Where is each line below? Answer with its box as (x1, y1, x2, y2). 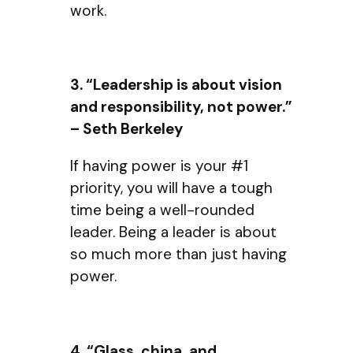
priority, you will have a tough (70, 178, 273, 199)
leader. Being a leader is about (70, 222, 277, 243)
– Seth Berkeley (70, 119, 183, 139)
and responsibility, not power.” (70, 97, 292, 117)
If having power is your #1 (70, 156, 248, 176)
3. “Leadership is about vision (70, 75, 282, 95)
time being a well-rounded (70, 200, 255, 221)
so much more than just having (70, 244, 287, 265)
